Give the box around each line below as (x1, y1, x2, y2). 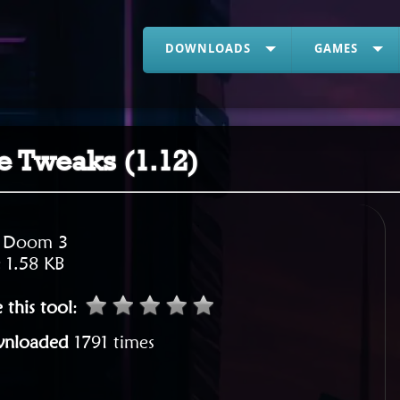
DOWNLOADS (165, 40, 251, 56)
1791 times (74, 331, 155, 353)
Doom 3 (3, 231, 69, 253)
